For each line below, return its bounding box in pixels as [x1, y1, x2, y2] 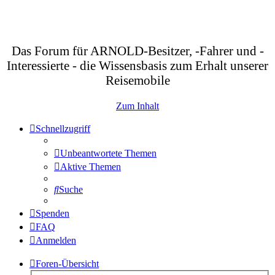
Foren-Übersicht [36, 258, 99, 269]
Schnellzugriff [36, 123, 90, 134]
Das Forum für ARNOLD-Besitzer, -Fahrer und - [11, 44, 264, 58]
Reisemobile [105, 73, 170, 87]
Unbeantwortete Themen [60, 147, 157, 158]
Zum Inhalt [116, 100, 159, 111]
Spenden [36, 207, 69, 219]
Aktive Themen [60, 161, 121, 172]
